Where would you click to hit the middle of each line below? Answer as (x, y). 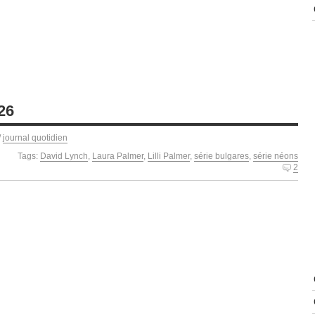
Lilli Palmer (169, 156)
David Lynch (64, 156)
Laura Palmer (118, 156)
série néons (276, 156)
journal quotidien (35, 137)
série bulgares (221, 156)
